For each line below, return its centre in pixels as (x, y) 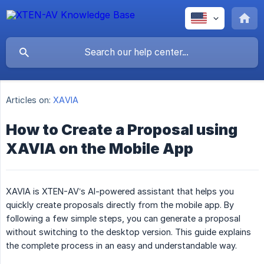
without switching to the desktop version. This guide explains (128, 232)
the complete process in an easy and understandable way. (121, 246)
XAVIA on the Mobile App (100, 149)
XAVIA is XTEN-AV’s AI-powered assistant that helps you (120, 192)
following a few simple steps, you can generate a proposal (123, 219)
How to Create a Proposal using (122, 130)
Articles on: (29, 100)
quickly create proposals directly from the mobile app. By (120, 205)
